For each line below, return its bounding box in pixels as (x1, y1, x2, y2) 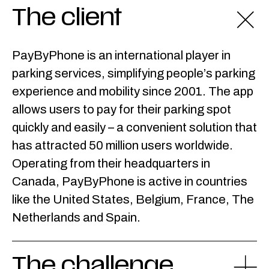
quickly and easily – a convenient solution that (11, 121, 257, 134)
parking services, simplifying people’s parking (11, 67, 255, 80)
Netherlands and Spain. (11, 211, 141, 225)
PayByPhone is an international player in (11, 49, 231, 62)
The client (11, 7, 122, 32)
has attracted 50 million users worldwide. (11, 139, 233, 153)
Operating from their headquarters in (11, 157, 210, 171)
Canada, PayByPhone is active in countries (11, 175, 247, 189)
